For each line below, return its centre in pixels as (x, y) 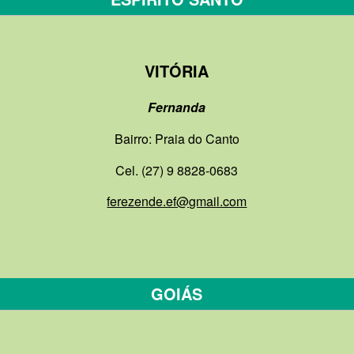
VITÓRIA (177, 70)
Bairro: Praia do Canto (177, 138)
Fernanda (177, 107)
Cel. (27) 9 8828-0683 (177, 170)
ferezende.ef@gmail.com (177, 201)
